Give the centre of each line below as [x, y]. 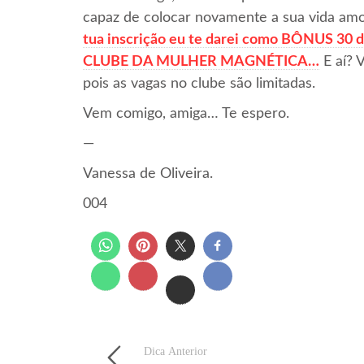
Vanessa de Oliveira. [148, 173]
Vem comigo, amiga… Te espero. [186, 113]
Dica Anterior [176, 351]
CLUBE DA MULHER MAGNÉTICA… [201, 61]
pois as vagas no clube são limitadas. [199, 83]
